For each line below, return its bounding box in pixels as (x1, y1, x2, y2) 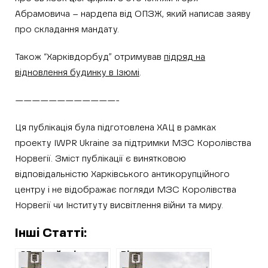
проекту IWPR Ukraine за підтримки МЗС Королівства (15, 138, 251, 148)
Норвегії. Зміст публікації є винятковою (15, 154, 186, 163)
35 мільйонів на (20, 249, 95, 260)
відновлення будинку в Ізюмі (15, 68, 139, 77)
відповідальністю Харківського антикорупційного (15, 169, 230, 179)
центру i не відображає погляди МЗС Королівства (15, 185, 236, 194)
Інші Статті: (15, 227, 87, 240)
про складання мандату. (15, 25, 121, 34)
